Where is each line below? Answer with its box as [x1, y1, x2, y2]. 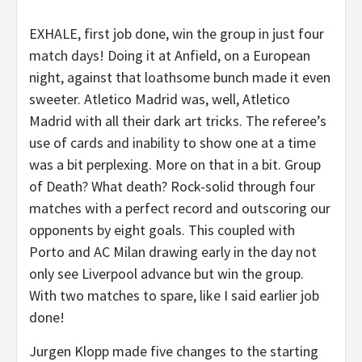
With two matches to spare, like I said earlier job [29, 286, 319, 305]
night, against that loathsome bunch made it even [29, 68, 330, 86]
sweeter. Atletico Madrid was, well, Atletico [29, 90, 290, 108]
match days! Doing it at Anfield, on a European [29, 46, 310, 65]
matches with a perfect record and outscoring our [29, 199, 330, 217]
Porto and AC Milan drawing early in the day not [29, 242, 317, 261]
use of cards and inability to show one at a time [29, 133, 316, 152]
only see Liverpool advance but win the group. [29, 264, 304, 283]
